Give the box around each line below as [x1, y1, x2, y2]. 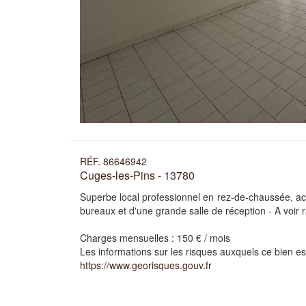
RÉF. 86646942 [80, 154, 147, 168]
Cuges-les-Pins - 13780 [80, 167, 195, 183]
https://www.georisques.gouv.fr [80, 258, 212, 272]
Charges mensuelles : [80, 231, 177, 245]
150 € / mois [177, 231, 230, 245]
